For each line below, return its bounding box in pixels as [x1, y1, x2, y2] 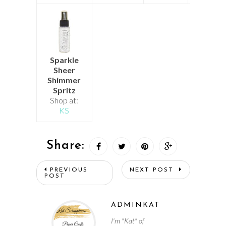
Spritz [52, 85, 76, 95]
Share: [46, 139, 84, 152]
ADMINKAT [110, 201, 160, 209]
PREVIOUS [49, 166, 88, 173]
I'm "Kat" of [110, 216, 144, 225]
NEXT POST [129, 166, 177, 173]
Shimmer [47, 75, 81, 85]
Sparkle [49, 54, 79, 65]
